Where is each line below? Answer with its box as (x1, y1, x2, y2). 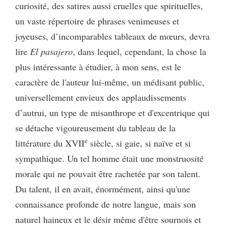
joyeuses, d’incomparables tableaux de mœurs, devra (15, 30, 210, 42)
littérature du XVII (15, 136, 84, 149)
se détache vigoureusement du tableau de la (15, 121, 176, 134)
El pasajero (30, 45, 73, 58)
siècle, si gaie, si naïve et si (88, 136, 191, 149)
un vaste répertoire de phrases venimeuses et (15, 14, 179, 27)
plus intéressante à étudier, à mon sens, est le (15, 60, 181, 73)
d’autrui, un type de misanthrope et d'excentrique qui (15, 106, 210, 119)
